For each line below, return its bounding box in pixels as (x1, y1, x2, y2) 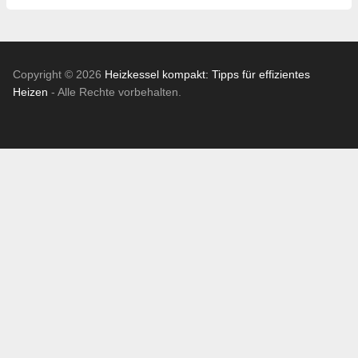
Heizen (13, 86, 48, 98)
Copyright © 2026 (13, 68, 105, 81)
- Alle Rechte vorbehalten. (48, 86, 181, 98)
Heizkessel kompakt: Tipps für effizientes (105, 68, 310, 81)
